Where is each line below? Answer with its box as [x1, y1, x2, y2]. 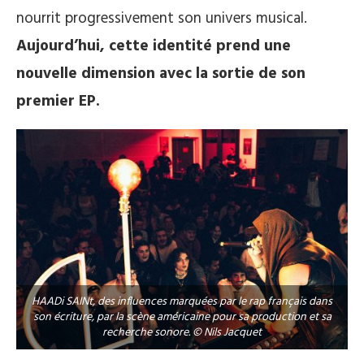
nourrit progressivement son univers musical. [16, 6, 307, 31]
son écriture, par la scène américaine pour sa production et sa [32, 308, 331, 327]
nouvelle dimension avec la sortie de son [16, 61, 305, 86]
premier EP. [16, 89, 100, 114]
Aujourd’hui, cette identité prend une [16, 33, 291, 58]
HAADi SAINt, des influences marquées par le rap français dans [32, 292, 332, 312]
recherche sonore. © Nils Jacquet [102, 323, 262, 343]
